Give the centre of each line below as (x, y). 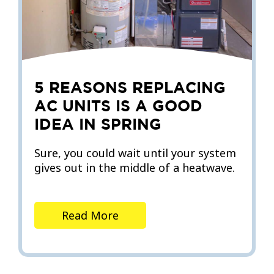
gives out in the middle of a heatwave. (135, 168)
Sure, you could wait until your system (135, 153)
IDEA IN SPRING (98, 124)
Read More (90, 216)
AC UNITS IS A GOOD (118, 106)
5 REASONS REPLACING (130, 87)
